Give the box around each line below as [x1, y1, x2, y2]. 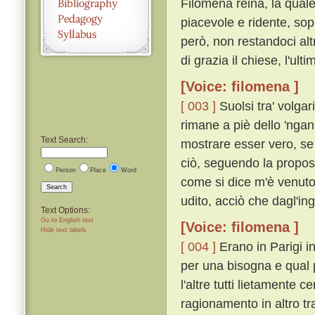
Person [55, 166, 76, 174]
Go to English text [41, 216, 94, 224]
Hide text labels [41, 226, 86, 233]
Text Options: [41, 205, 90, 215]
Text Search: [41, 134, 88, 145]
